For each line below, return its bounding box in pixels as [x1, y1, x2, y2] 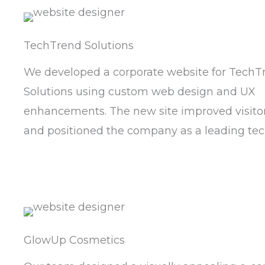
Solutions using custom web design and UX [24, 85, 256, 98]
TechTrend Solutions [24, 39, 134, 52]
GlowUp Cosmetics [24, 234, 125, 247]
